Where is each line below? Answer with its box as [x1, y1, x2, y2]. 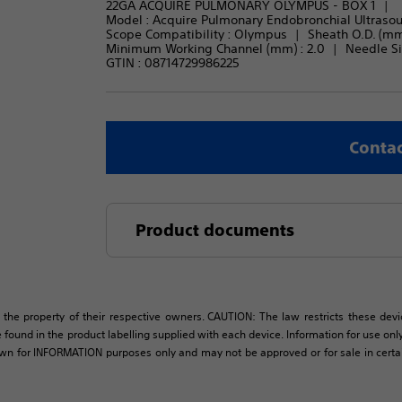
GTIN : [105, 55, 144, 71]
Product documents [135, 221, 294, 240]
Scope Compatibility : [105, 26, 234, 42]
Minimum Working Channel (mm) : [105, 40, 307, 57]
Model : [105, 12, 153, 28]
